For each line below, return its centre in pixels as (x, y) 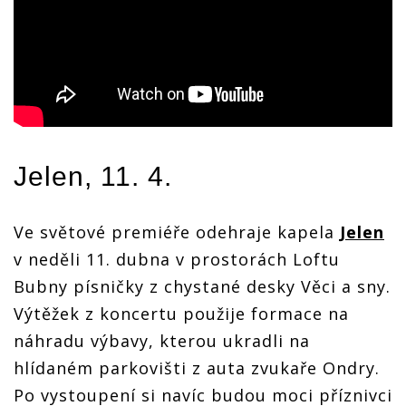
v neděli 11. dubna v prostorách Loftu (177, 259)
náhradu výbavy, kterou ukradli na (162, 340)
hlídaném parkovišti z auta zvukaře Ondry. (197, 367)
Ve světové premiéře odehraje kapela (177, 232)
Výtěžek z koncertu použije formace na (181, 313)
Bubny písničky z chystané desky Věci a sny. (202, 286)
